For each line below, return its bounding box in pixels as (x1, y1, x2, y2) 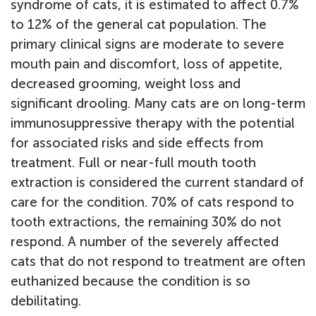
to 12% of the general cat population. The (11, 16, 267, 32)
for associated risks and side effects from (11, 135, 263, 151)
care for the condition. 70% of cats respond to (11, 194, 294, 210)
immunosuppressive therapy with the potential (11, 115, 295, 131)
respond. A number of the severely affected (11, 233, 279, 250)
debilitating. (11, 293, 81, 309)
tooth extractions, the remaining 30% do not (11, 214, 281, 230)
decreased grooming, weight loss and (11, 75, 241, 92)
